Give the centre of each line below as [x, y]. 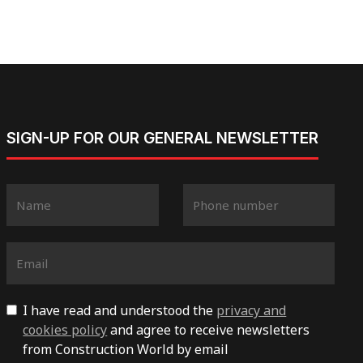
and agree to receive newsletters [209, 330]
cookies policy [65, 330]
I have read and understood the [120, 311]
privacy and [252, 311]
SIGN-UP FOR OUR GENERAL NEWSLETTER [163, 139]
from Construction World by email [126, 350]
